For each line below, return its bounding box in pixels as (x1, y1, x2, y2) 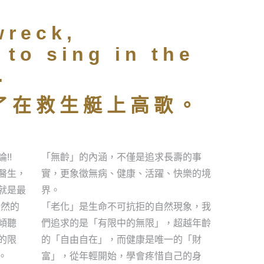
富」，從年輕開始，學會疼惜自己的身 (41, 249, 202, 262)
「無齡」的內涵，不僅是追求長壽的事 (41, 150, 202, 163)
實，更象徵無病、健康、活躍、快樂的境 (41, 167, 211, 179)
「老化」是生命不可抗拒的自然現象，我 (41, 200, 211, 212)
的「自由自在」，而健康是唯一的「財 (41, 233, 202, 245)
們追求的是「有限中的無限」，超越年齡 (41, 216, 211, 229)
